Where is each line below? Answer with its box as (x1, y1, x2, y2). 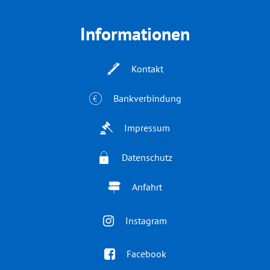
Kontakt (131, 63, 163, 75)
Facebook (126, 247, 166, 260)
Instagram (125, 214, 167, 227)
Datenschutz (122, 151, 172, 163)
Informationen (80, 21, 190, 45)
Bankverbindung (113, 92, 181, 104)
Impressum (124, 122, 170, 134)
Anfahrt (132, 181, 162, 193)
